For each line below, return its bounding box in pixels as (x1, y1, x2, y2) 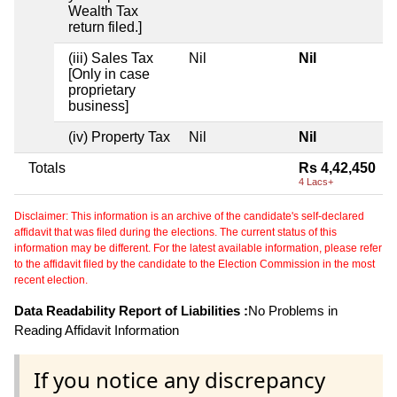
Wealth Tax (68, 4, 138, 19)
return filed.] (68, 19, 142, 35)
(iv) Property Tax (68, 129, 170, 145)
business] (68, 98, 128, 114)
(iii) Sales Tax (68, 51, 153, 66)
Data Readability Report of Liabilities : (14, 303, 248, 319)
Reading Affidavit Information (14, 323, 179, 339)
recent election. (14, 274, 88, 287)
